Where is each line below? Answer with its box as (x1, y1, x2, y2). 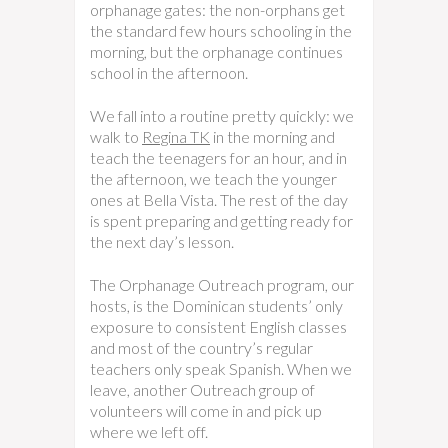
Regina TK (142, 127, 210, 146)
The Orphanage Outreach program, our (90, 275, 354, 294)
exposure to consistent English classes (90, 317, 347, 336)
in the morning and (210, 127, 335, 146)
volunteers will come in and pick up (90, 401, 322, 420)
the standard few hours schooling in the (90, 21, 352, 40)
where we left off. (90, 422, 208, 441)
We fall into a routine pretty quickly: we (90, 106, 354, 125)
